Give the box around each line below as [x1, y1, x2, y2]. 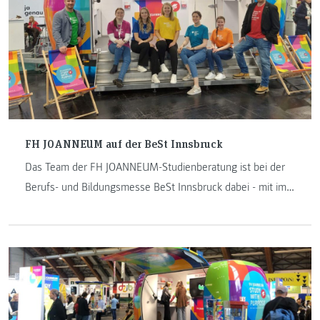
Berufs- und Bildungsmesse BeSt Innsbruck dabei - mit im [24, 179, 286, 194]
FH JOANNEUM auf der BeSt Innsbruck [24, 135, 223, 151]
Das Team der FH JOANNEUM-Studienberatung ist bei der [24, 159, 285, 174]
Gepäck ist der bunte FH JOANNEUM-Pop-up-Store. [24, 199, 258, 214]
